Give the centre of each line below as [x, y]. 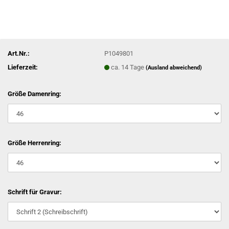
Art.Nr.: [19, 53]
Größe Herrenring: [35, 143]
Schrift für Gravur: [35, 192]
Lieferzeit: [23, 67]
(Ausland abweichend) [174, 67]
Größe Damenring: [35, 94]
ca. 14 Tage [129, 67]
